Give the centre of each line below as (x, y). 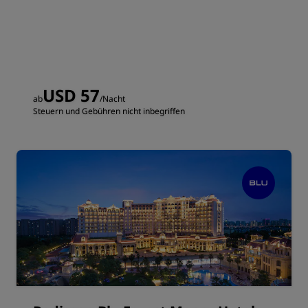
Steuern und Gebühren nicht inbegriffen (109, 111)
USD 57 (71, 95)
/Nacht (112, 99)
